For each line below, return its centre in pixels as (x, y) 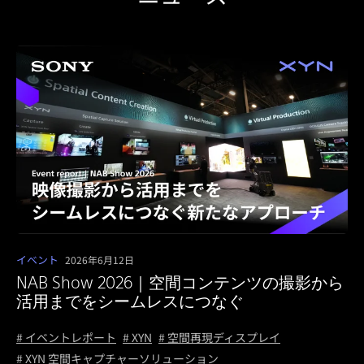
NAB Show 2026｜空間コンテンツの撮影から (180, 282)
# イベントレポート (66, 337)
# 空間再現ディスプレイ (219, 337)
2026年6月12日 (100, 259)
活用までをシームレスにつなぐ (130, 300)
